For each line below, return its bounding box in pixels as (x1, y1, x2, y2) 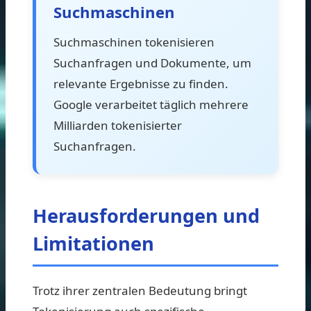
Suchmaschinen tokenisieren (53, 33, 215, 50)
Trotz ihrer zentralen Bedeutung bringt (33, 282, 247, 299)
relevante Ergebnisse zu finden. (53, 75, 228, 92)
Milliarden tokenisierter (53, 117, 182, 133)
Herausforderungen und (33, 202, 260, 228)
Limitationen (33, 230, 154, 256)
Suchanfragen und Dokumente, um (53, 54, 251, 71)
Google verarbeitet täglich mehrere (53, 96, 249, 112)
